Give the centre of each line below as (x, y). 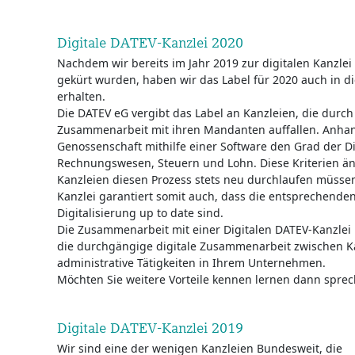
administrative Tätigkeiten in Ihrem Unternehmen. (191, 263)
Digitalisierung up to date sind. (140, 213)
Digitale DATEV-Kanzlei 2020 (150, 42)
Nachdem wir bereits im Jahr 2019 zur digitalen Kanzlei (204, 63)
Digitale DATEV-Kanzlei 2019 (150, 328)
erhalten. (81, 96)
